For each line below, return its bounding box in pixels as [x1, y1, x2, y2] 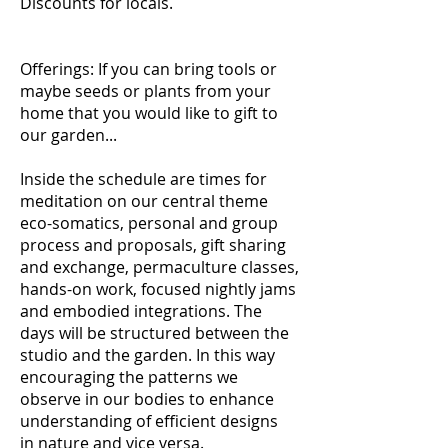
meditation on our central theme [20, 190, 268, 212]
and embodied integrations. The [20, 300, 262, 322]
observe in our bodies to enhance [20, 388, 274, 410]
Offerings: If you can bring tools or [20, 58, 277, 80]
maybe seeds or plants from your [20, 80, 271, 102]
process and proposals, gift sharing [20, 234, 286, 256]
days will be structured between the [20, 322, 289, 344]
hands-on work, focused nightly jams [20, 278, 296, 300]
